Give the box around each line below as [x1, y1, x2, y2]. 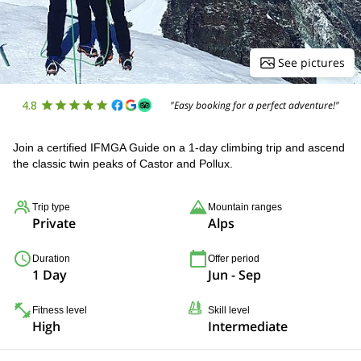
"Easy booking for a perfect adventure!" [170, 98, 340, 112]
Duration [32, 253, 70, 264]
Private [32, 214, 76, 232]
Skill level [208, 305, 250, 316]
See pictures [278, 55, 345, 70]
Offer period [208, 253, 259, 264]
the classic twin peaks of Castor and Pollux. [13, 157, 233, 170]
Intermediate [208, 317, 288, 335]
